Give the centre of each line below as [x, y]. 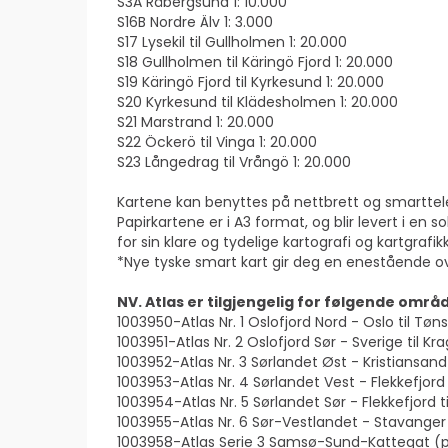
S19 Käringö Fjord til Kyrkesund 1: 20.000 [250, 82]
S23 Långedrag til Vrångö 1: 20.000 [234, 162]
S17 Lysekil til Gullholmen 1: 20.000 [232, 42]
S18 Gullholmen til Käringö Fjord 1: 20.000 [255, 62]
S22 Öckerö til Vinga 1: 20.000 [217, 142]
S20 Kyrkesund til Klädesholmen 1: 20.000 [257, 102]
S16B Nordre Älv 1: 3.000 [195, 22]
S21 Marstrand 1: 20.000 [195, 122]
